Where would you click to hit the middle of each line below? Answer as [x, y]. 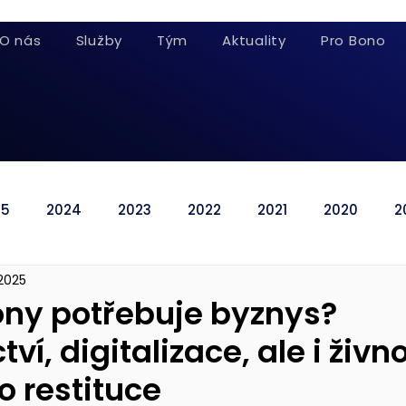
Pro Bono [353, 40]
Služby [99, 40]
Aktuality [254, 40]
